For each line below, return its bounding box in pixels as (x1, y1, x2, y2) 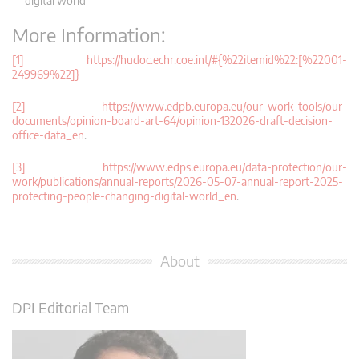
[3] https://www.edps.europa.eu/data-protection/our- (12, 159, 347, 174)
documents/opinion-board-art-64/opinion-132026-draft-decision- (12, 113, 333, 127)
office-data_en (12, 127, 84, 142)
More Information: (12, 22, 166, 46)
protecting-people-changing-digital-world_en (12, 188, 236, 203)
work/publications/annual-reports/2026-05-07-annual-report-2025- (12, 174, 343, 188)
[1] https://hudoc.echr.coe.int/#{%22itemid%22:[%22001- (12, 52, 347, 67)
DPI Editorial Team (12, 297, 129, 317)
